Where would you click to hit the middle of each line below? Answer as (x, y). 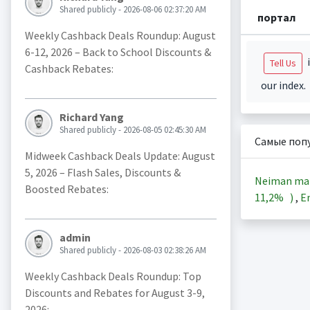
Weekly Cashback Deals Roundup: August (120, 35)
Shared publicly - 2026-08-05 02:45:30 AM (133, 130)
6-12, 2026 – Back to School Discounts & (118, 52)
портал (276, 17)
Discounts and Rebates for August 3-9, (115, 293)
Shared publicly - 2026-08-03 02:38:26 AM (133, 250)
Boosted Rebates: (66, 189)
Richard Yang (91, 117)
